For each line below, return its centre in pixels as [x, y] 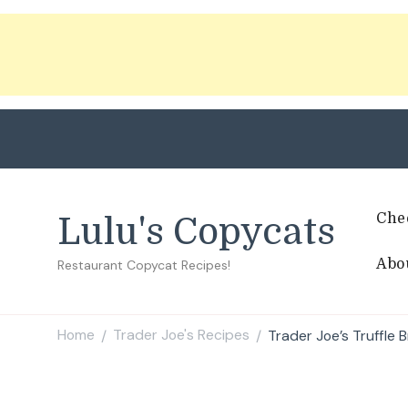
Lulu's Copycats [196, 232]
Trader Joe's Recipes [181, 335]
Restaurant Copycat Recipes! [144, 265]
